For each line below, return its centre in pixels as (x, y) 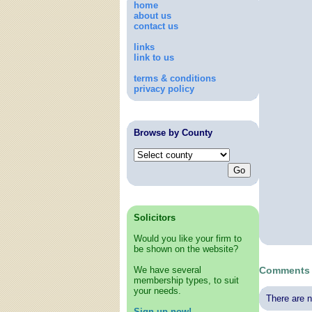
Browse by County (173, 133)
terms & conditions (175, 78)
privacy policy (164, 89)
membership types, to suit (186, 280)
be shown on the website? (186, 249)
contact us (156, 26)
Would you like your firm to (188, 239)
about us (153, 16)
